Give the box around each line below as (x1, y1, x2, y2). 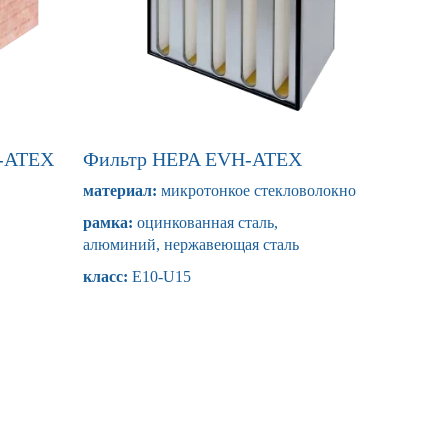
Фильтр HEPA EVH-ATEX (82, 148, 302, 170)
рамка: (82, 214, 133, 231)
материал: (82, 182, 157, 199)
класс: (82, 268, 128, 285)
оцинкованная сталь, (132, 214, 278, 231)
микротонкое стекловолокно (156, 182, 356, 199)
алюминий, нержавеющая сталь (82, 236, 299, 253)
